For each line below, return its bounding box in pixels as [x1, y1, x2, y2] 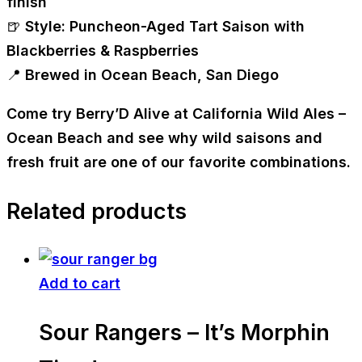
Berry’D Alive [76, 105, 170, 123]
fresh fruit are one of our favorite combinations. [6, 154, 351, 171]
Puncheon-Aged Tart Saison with [65, 18, 305, 36]
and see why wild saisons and [103, 129, 322, 147]
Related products [6, 197, 187, 225]
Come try [6, 105, 76, 123]
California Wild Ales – [192, 105, 346, 123]
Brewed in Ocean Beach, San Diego [25, 66, 279, 84]
